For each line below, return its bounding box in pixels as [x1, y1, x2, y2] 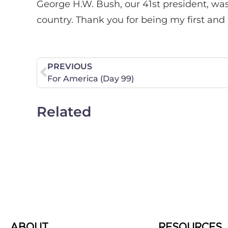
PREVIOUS [47, 61, 92, 71]
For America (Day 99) [47, 73, 134, 83]
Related [37, 103, 92, 120]
